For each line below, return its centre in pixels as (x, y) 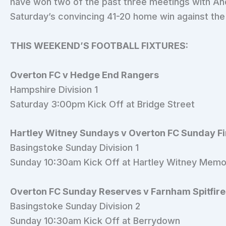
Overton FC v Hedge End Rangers (84, 75)
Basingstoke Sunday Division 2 (75, 206)
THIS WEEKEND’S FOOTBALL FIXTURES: (99, 45)
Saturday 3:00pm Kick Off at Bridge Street (102, 104)
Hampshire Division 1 (54, 89)
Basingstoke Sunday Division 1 (74, 148)
